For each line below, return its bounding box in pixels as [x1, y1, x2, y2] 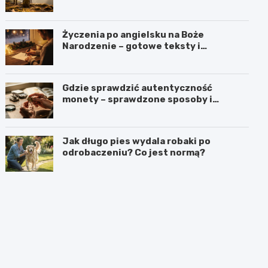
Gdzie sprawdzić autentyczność [62, 82, 213, 93]
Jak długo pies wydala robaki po [62, 135, 211, 147]
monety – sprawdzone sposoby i [62, 93, 213, 105]
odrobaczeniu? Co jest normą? [62, 147, 206, 158]
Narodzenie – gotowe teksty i [62, 40, 201, 51]
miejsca [62, 105, 99, 116]
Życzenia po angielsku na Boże [62, 29, 205, 40]
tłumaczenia [62, 51, 121, 63]
